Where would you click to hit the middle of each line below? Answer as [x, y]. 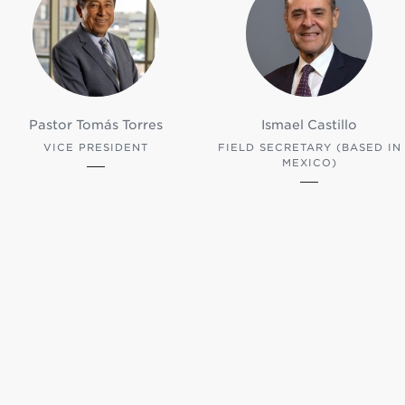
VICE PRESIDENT [95, 147]
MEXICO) [309, 163]
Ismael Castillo [310, 125]
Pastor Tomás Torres [95, 125]
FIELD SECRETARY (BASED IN [309, 147]
